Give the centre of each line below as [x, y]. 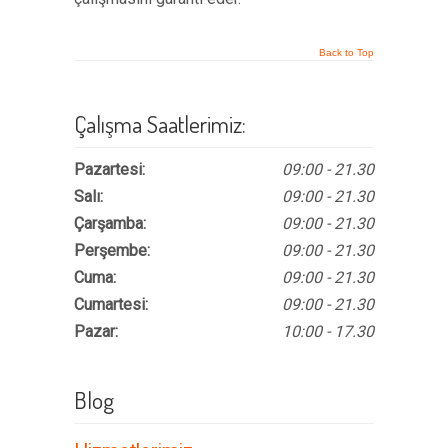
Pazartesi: [109, 169]
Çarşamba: [110, 223]
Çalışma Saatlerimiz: [160, 124]
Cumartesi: [111, 304]
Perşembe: [112, 250]
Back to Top [346, 52]
